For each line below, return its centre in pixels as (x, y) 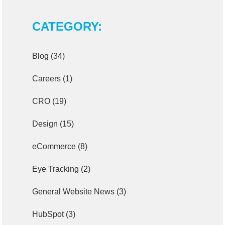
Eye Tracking (56, 169)
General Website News (74, 191)
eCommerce (54, 146)
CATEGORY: (67, 26)
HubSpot (48, 214)
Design (45, 124)
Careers (47, 78)
